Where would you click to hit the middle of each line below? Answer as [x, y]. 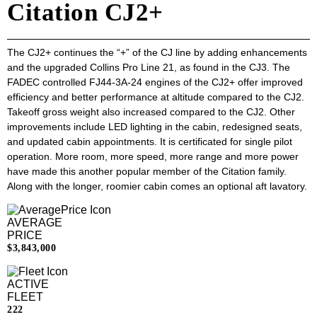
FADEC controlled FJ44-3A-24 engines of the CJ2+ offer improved [155, 82]
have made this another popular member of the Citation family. [147, 172]
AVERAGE [35, 223]
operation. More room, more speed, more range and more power [153, 157]
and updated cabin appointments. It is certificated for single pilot [150, 142]
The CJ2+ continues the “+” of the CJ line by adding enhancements [157, 53]
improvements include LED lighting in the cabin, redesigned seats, [155, 127]
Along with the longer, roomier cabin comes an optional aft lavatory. [157, 186]
